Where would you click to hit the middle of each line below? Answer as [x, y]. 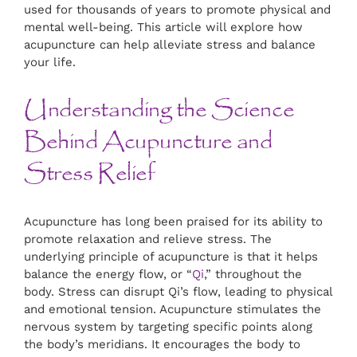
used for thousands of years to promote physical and [177, 10]
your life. [50, 63]
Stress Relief [90, 174]
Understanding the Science [159, 110]
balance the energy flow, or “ [108, 275]
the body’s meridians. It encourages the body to [162, 345]
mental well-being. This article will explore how [163, 27]
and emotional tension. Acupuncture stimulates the [173, 310]
